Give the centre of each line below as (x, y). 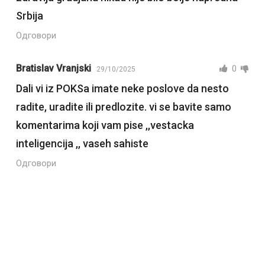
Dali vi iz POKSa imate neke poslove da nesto (122, 89)
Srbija (29, 16)
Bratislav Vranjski (53, 69)
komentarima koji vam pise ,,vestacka (105, 125)
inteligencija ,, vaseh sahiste (82, 144)
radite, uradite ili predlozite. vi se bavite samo (123, 107)
